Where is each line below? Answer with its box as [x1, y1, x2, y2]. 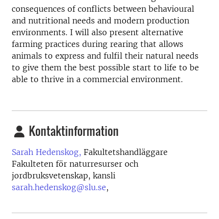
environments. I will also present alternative [12, 27, 183, 37]
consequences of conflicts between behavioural [12, 4, 194, 14]
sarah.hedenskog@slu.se [12, 182, 106, 192]
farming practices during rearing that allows [12, 39, 183, 49]
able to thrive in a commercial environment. [12, 74, 183, 84]
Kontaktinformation [26, 122, 119, 139]
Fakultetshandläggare [81, 147, 168, 157]
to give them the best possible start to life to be [12, 63, 199, 72]
